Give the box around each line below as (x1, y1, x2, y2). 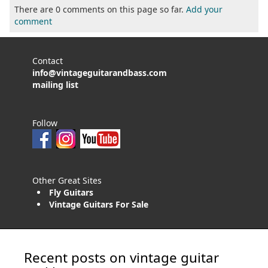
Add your (186, 3, 223, 15)
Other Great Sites (32, 174, 102, 186)
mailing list (32, 78, 78, 90)
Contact (32, 54, 63, 66)
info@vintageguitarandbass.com (32, 66, 167, 78)
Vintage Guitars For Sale (49, 198, 148, 210)
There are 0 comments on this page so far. (14, 3, 186, 15)
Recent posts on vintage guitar (24, 248, 219, 267)
